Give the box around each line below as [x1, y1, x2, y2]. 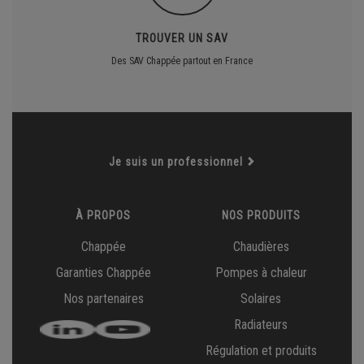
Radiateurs [234, 317, 288, 332]
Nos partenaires [63, 291, 144, 306]
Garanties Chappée [55, 265, 151, 280]
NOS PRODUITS [221, 209, 301, 222]
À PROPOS [76, 209, 131, 222]
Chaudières [232, 239, 289, 254]
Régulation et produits [205, 343, 317, 358]
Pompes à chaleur [214, 265, 307, 280]
